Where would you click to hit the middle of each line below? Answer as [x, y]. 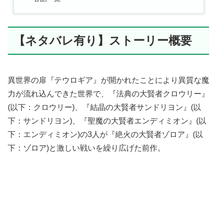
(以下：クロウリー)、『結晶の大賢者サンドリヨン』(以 [104, 107]
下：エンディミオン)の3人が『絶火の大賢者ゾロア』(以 [105, 134]
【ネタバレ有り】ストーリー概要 [103, 40]
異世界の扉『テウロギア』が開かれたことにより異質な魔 [108, 80]
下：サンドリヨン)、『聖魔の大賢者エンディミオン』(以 [107, 121]
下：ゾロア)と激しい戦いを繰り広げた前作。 [86, 148]
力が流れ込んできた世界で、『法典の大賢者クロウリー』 [108, 93]
